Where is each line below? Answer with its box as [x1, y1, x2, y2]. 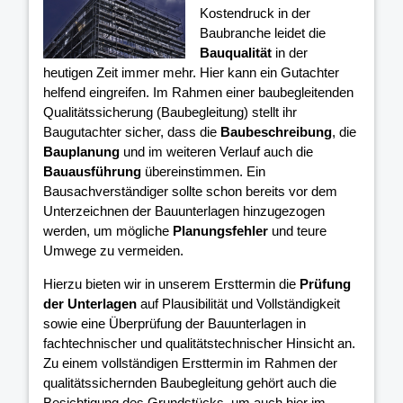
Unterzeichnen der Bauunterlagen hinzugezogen [43, 202, 325, 219]
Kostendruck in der [200, 4, 311, 21]
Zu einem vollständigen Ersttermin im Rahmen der [43, 354, 337, 371]
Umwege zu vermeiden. [43, 242, 184, 258]
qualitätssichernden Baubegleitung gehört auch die [43, 374, 336, 390]
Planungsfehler [173, 222, 268, 238]
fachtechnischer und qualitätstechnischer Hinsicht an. [43, 335, 355, 351]
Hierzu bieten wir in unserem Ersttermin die [43, 275, 300, 291]
